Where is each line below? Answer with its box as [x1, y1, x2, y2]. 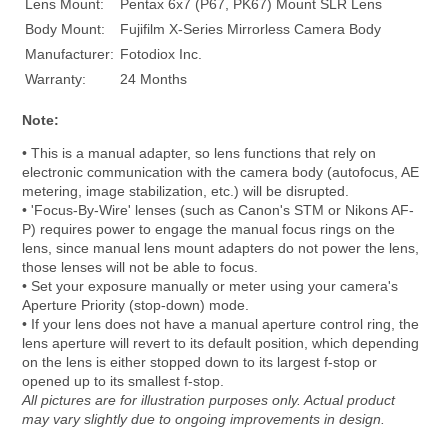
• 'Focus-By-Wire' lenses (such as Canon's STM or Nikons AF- [22, 202, 415, 219]
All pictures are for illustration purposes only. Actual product [22, 392, 396, 409]
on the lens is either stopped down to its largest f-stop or [22, 354, 378, 371]
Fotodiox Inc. [120, 46, 203, 63]
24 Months [120, 71, 188, 88]
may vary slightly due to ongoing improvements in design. [22, 411, 386, 428]
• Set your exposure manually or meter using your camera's [22, 278, 399, 295]
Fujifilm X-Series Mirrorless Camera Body [120, 21, 382, 38]
